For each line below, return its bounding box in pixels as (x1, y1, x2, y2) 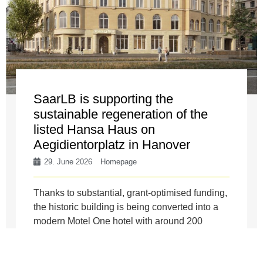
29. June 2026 (42, 157, 95, 166)
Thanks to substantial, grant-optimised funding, (33, 187, 228, 198)
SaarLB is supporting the (33, 91, 174, 106)
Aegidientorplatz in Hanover (33, 137, 191, 152)
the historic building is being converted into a (33, 201, 219, 212)
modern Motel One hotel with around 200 (33, 215, 203, 226)
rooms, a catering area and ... (33, 230, 154, 240)
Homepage (100, 157, 137, 166)
